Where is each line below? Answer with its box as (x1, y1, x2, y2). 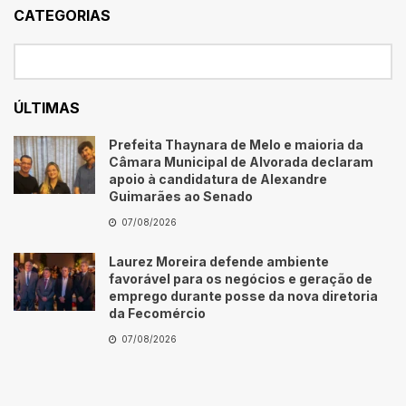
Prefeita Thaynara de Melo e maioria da (109, 136, 363, 152)
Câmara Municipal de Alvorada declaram (109, 153, 373, 169)
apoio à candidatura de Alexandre (109, 170, 327, 187)
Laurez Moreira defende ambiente (109, 253, 329, 269)
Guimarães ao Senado (109, 188, 253, 204)
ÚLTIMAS (14, 98, 80, 117)
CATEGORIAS (14, 5, 111, 24)
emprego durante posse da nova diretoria (109, 287, 378, 304)
